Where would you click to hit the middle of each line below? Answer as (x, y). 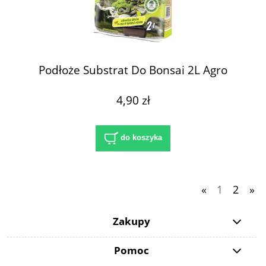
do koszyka (141, 138)
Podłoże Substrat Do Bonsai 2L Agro (133, 69)
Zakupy (132, 221)
